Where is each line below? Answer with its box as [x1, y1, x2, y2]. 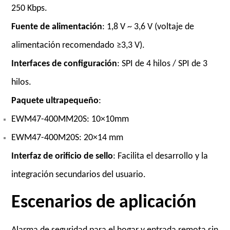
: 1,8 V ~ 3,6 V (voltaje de [102, 22, 195, 32]
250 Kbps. [11, 3, 48, 13]
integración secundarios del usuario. [11, 169, 146, 180]
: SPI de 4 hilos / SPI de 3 [117, 59, 208, 69]
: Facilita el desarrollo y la [113, 151, 208, 161]
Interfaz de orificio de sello [11, 151, 113, 161]
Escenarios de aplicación [11, 193, 197, 212]
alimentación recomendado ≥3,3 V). [11, 40, 145, 50]
